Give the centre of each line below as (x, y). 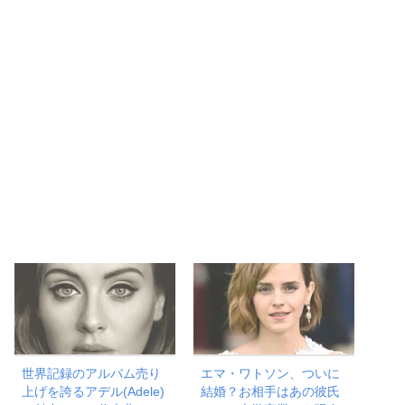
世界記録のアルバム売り (92, 373)
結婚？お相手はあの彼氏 (271, 391)
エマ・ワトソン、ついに (271, 373)
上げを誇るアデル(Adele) (94, 391)
